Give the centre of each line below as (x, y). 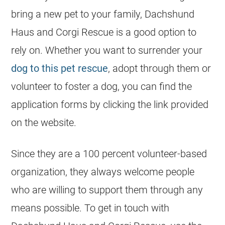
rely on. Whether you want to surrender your (107, 50)
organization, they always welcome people (103, 172)
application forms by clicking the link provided (110, 104)
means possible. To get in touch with (90, 208)
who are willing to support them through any (107, 190)
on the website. (44, 122)
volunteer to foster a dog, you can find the (102, 86)
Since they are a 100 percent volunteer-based (109, 153)
